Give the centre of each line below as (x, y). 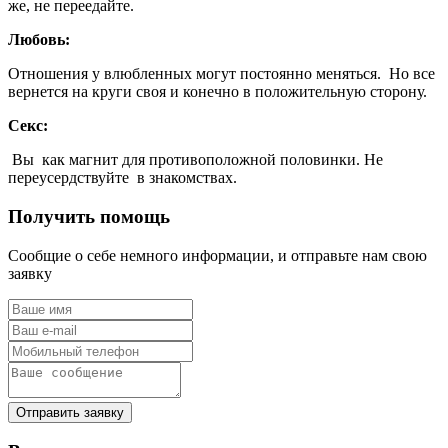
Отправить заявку (70, 412)
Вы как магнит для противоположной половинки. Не (197, 160)
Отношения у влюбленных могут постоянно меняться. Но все (221, 74)
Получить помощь (89, 217)
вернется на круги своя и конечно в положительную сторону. (217, 92)
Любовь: (39, 40)
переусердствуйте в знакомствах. (122, 178)
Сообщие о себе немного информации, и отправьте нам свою (217, 255)
